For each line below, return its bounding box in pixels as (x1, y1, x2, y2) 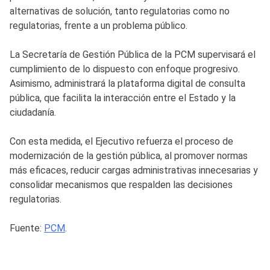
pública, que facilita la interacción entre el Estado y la (10, 92, 236, 104)
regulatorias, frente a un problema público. (10, 19, 187, 31)
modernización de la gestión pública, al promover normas (10, 149, 248, 162)
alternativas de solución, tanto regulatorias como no (10, 5, 230, 17)
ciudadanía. (10, 106, 56, 118)
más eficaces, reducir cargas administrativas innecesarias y (10, 164, 258, 176)
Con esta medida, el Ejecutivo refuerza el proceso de (10, 135, 233, 147)
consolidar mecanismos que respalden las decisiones (10, 178, 233, 190)
